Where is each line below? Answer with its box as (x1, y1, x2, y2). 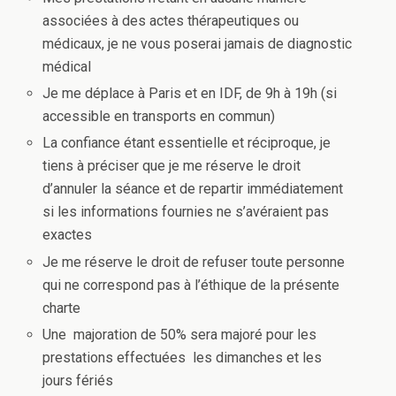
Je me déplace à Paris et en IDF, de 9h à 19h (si (42, 85, 338, 103)
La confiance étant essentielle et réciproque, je (42, 134, 331, 152)
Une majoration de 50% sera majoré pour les (42, 325, 317, 343)
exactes (42, 226, 93, 244)
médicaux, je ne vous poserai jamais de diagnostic (42, 35, 353, 53)
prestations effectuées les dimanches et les (42, 348, 323, 366)
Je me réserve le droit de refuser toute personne (42, 253, 346, 270)
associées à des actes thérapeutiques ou (42, 12, 300, 30)
